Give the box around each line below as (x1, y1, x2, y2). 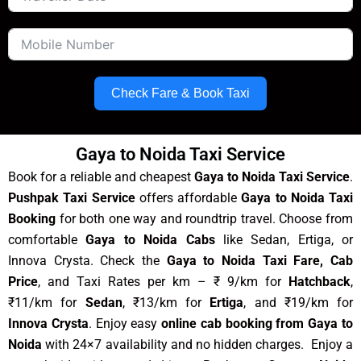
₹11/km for (8, 295, 85, 311)
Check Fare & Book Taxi (111, 86, 250, 101)
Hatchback (288, 274, 351, 290)
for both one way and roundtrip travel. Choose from (56, 211, 353, 227)
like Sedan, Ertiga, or (214, 232, 353, 248)
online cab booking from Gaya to (161, 316, 354, 332)
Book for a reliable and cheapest (8, 169, 194, 185)
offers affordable (135, 190, 242, 206)
